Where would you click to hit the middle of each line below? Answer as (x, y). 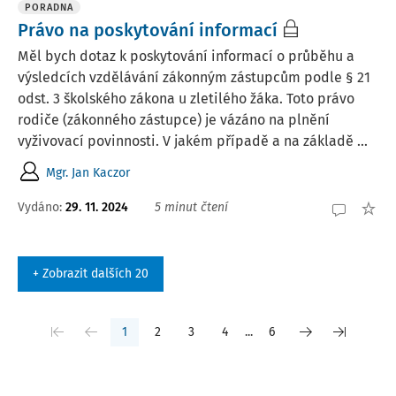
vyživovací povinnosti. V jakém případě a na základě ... (193, 141)
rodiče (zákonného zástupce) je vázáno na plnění (174, 120)
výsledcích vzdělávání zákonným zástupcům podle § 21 (194, 77)
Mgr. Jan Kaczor (88, 173)
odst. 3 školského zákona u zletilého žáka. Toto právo (186, 99)
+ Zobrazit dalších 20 (91, 274)
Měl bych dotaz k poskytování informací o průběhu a (186, 56)
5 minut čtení (191, 207)
